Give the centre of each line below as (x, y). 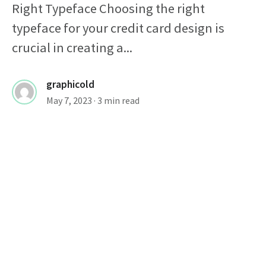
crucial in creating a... (72, 47)
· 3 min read (117, 100)
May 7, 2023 (69, 100)
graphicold (70, 84)
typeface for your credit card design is (118, 28)
